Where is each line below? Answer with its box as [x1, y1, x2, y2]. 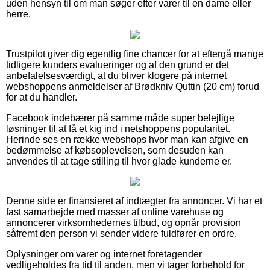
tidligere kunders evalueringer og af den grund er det [6, 59, 229, 70]
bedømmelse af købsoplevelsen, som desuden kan [6, 145, 224, 155]
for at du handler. [6, 92, 77, 102]
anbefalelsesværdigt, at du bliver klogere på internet [6, 70, 227, 81]
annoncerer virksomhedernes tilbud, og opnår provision [6, 217, 241, 228]
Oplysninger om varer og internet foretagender [6, 248, 202, 259]
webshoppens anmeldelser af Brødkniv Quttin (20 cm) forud [6, 81, 259, 92]
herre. [6, 8, 31, 19]
